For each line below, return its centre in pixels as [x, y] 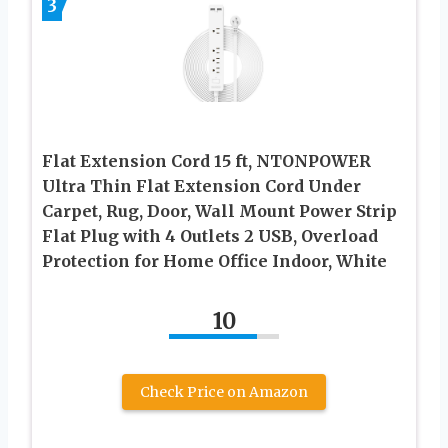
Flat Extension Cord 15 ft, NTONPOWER [206, 160]
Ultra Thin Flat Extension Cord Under [201, 185]
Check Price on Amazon [224, 391]
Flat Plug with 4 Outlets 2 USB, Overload [210, 235]
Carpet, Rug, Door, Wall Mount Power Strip [219, 210]
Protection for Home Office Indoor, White [214, 260]
